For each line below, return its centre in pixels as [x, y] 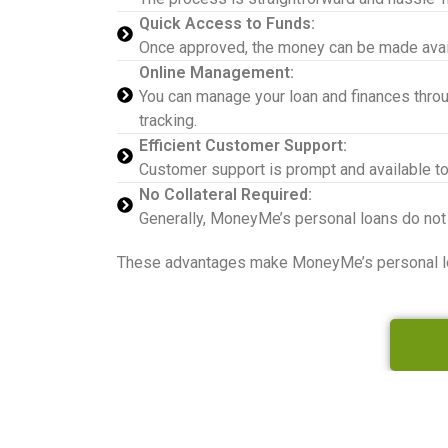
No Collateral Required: [225, 194]
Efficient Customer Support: [243, 145]
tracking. [168, 120]
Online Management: [216, 72]
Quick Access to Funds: [227, 23]
